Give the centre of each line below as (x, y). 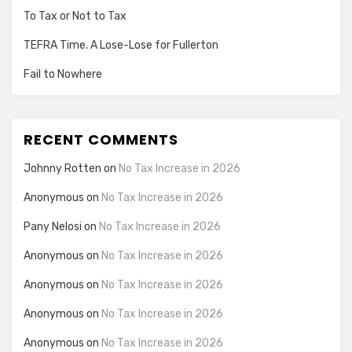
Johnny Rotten (62, 168)
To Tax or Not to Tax (75, 16)
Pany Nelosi (53, 226)
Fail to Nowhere (63, 74)
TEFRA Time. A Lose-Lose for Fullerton (121, 45)
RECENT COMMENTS (101, 139)
